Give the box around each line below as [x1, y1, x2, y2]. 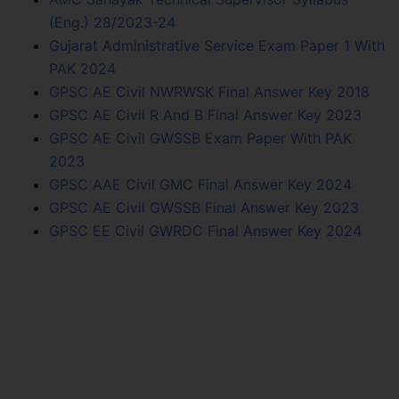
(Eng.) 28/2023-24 [49, 12, 175, 31]
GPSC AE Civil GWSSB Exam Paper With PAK [49, 128, 352, 147]
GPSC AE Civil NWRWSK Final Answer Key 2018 [49, 82, 370, 101]
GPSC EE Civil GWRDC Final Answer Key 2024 [49, 221, 362, 240]
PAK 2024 [49, 59, 116, 77]
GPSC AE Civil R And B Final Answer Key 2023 [49, 105, 362, 124]
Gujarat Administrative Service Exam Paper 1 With [49, 36, 385, 54]
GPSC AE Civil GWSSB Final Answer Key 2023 [49, 198, 359, 216]
